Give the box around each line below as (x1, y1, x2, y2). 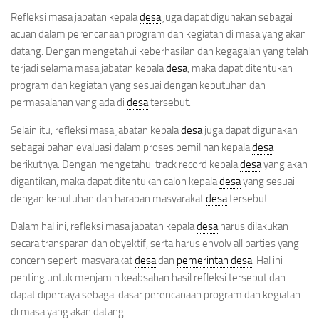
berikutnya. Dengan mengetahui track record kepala (11, 157, 240, 171)
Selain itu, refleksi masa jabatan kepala (11, 123, 181, 137)
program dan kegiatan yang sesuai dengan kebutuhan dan (11, 78, 266, 92)
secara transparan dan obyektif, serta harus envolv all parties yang (11, 236, 299, 250)
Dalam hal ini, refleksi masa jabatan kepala (11, 219, 197, 233)
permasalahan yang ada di (11, 95, 127, 109)
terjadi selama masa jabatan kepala (11, 61, 166, 75)
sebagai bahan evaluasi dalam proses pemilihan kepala (11, 140, 252, 154)
